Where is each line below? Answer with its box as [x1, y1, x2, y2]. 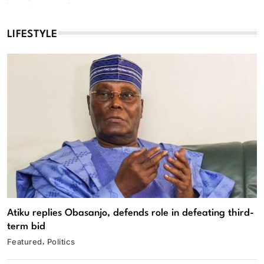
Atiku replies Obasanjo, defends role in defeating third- [7, 207, 254, 218]
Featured [7, 236, 42, 246]
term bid [7, 221, 45, 232]
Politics [47, 236, 75, 246]
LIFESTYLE [7, 29, 58, 39]
